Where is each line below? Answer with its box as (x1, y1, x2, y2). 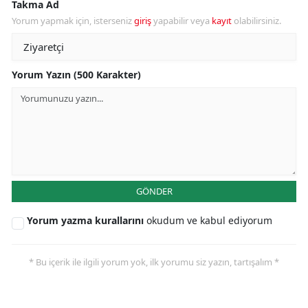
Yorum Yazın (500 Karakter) (12, 68, 141, 82)
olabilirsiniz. (232, 14, 281, 27)
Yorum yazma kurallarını (27, 214, 146, 228)
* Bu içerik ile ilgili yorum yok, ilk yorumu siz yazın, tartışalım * (29, 256, 279, 269)
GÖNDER (135, 185, 173, 198)
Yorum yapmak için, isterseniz (12, 14, 134, 27)
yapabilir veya (151, 14, 212, 27)
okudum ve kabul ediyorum (146, 214, 272, 228)
